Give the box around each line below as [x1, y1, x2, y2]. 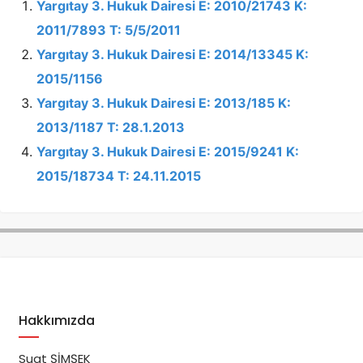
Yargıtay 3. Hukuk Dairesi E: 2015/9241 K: [36, 143, 299, 160]
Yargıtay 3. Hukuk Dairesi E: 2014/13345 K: [36, 46, 309, 62]
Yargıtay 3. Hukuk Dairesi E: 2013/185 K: [36, 95, 291, 111]
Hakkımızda [18, 311, 95, 330]
